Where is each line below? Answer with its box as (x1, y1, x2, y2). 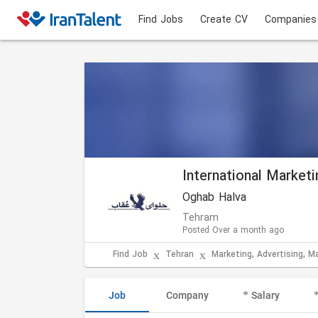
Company (166, 290, 209, 301)
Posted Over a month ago (182, 224, 284, 237)
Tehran (165, 248, 194, 261)
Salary (251, 290, 280, 301)
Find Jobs (138, 12, 183, 28)
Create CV (200, 12, 248, 28)
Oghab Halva (182, 190, 246, 207)
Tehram (182, 211, 219, 226)
